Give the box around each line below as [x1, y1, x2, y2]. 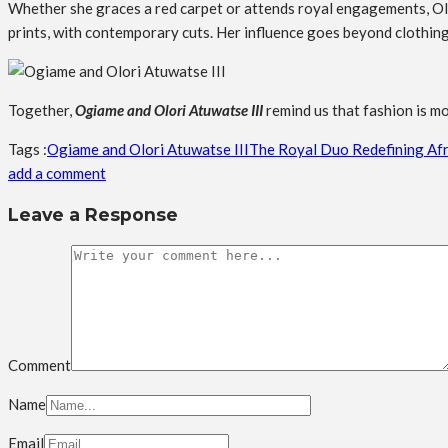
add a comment [8, 164, 106, 183]
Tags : [8, 140, 47, 159]
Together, [8, 101, 75, 120]
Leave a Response [8, 203, 178, 225]
